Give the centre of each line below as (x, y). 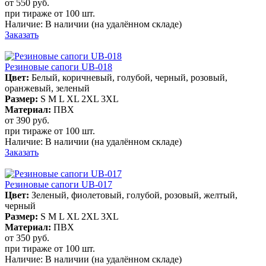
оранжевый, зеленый (47, 88)
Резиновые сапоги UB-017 (58, 184)
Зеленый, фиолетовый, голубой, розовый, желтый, (134, 195)
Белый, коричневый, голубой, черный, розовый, (129, 77)
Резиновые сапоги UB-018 (58, 66)
